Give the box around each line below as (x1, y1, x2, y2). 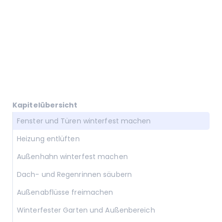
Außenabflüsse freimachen (17, 187, 113, 198)
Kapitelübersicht (12, 100, 78, 111)
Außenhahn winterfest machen (17, 152, 128, 162)
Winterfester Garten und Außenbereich (17, 205, 155, 216)
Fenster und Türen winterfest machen (17, 116, 151, 126)
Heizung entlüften (17, 134, 80, 144)
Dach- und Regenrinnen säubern (17, 169, 132, 180)
